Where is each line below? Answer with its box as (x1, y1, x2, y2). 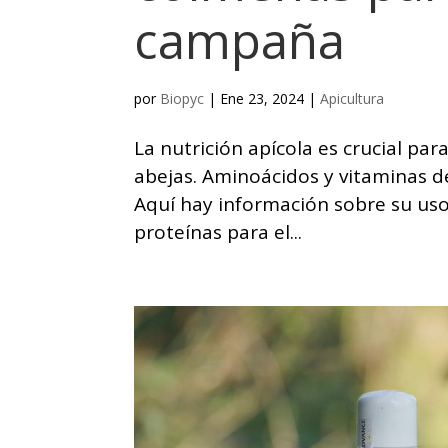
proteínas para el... (134, 218, 303, 245)
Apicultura (320, 88, 385, 108)
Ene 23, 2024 (220, 88, 305, 108)
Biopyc (160, 88, 205, 108)
